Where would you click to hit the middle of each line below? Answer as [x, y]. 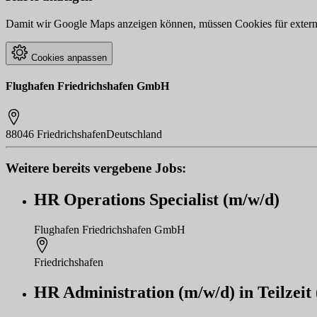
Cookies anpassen [68, 58]
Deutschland [134, 134]
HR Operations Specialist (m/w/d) [157, 200]
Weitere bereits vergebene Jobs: [96, 168]
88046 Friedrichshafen [56, 134]
